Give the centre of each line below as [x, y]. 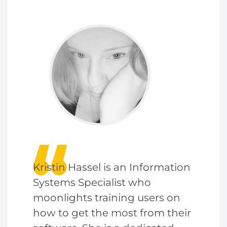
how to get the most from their [112, 213]
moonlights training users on [107, 198]
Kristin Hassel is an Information [112, 167]
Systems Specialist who [92, 182]
